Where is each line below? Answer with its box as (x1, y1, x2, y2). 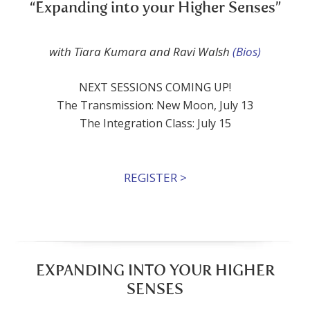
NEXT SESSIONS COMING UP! (79, 80, 231, 95)
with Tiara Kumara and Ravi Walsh (49, 44, 232, 60)
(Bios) (232, 44, 261, 60)
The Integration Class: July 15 (79, 116, 231, 131)
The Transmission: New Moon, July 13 (57, 98, 253, 113)
